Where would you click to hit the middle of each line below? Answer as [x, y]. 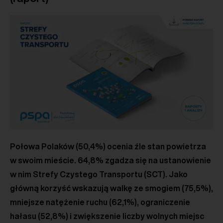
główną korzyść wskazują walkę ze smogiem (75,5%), [111, 188]
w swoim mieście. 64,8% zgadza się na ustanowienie [111, 160]
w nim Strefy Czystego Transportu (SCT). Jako [99, 174]
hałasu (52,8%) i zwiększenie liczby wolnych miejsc [107, 216]
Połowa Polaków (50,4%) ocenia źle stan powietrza [108, 146]
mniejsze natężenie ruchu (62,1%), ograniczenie [100, 202]
